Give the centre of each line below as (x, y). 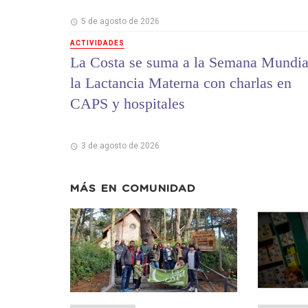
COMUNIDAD (159, 188)
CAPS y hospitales (128, 103)
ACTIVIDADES (97, 43)
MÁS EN (96, 188)
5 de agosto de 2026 (120, 22)
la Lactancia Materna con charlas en (181, 82)
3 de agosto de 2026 (120, 145)
